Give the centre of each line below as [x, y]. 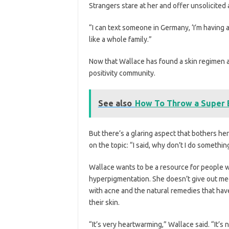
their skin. [104, 202]
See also [115, 103]
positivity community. [122, 73]
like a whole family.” [120, 39]
